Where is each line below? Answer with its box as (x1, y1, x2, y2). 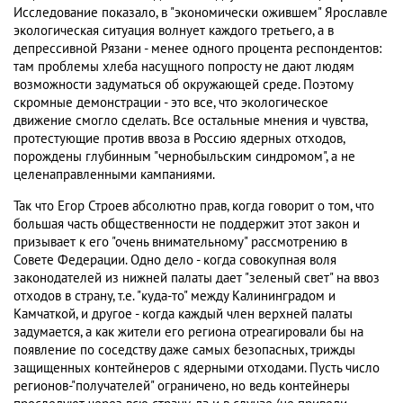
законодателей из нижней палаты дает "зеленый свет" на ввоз (13, 270, 380, 287)
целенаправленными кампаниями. (13, 166, 215, 184)
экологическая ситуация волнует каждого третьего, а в (13, 22, 334, 40)
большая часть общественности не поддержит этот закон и (13, 216, 360, 233)
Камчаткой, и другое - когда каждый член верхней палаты (13, 306, 353, 323)
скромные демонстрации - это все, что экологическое (13, 94, 328, 112)
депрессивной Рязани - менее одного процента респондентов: (13, 40, 381, 58)
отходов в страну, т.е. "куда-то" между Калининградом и (13, 288, 336, 305)
